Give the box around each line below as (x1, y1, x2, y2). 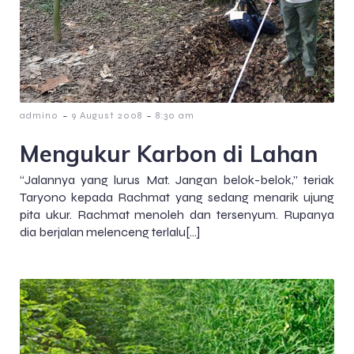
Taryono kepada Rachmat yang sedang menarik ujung (20, 189, 334, 205)
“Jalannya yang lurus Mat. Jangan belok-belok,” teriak (20, 171, 334, 187)
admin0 (20, 109, 58, 121)
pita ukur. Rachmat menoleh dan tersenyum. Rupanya (20, 206, 334, 222)
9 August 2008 (72, 109, 142, 121)
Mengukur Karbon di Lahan (20, 138, 318, 168)
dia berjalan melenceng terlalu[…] (20, 224, 200, 239)
